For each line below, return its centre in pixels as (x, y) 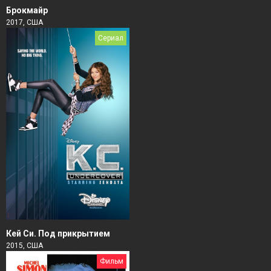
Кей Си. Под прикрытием (58, 234)
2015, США (24, 246)
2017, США (24, 23)
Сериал (111, 38)
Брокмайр (27, 11)
